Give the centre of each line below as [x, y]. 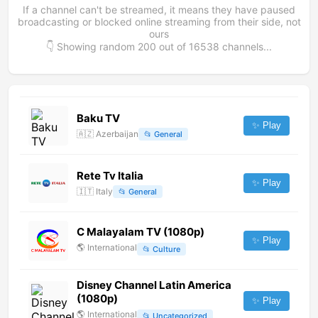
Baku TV [98, 118]
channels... [246, 47]
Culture [166, 249]
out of [172, 47]
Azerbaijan [117, 134]
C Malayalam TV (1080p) [141, 232]
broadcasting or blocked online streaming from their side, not [159, 22]
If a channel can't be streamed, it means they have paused [159, 10]
